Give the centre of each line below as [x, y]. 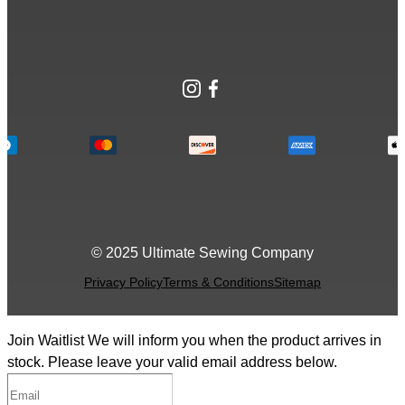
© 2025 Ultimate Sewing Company [202, 252]
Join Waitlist [46, 340]
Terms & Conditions [218, 282]
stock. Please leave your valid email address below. [172, 362]
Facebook [249, 87]
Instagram [228, 87]
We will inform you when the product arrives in [235, 340]
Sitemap [297, 282]
